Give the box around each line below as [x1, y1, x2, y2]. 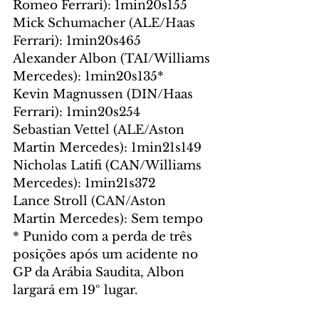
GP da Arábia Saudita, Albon [13, 264, 188, 280]
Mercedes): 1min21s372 [13, 175, 155, 191]
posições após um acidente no [13, 246, 202, 262]
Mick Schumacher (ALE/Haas [13, 15, 199, 31]
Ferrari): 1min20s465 [13, 33, 141, 48]
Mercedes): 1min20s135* [13, 68, 164, 84]
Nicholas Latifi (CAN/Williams [13, 157, 205, 173]
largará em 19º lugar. [13, 282, 138, 298]
